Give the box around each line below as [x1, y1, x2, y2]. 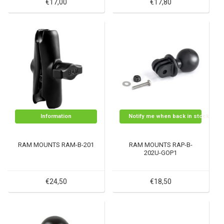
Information [40, 113, 71, 119]
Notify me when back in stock [128, 113, 209, 119]
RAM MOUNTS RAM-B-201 [18, 141, 94, 148]
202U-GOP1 [144, 149, 177, 156]
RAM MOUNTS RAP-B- [128, 141, 192, 148]
